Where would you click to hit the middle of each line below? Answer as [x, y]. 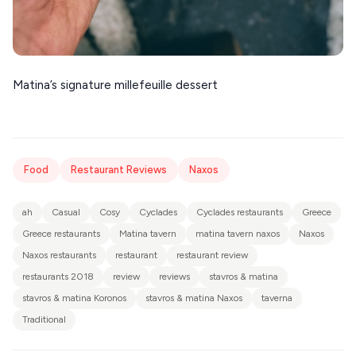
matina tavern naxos [238, 234]
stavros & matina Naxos [194, 298]
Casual [66, 213]
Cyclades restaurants [240, 213]
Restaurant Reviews [119, 170]
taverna [277, 298]
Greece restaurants [61, 234]
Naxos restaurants [59, 255]
